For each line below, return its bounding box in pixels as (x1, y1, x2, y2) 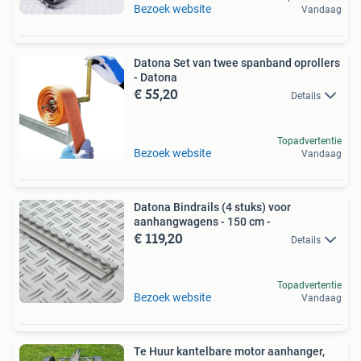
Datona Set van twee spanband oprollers (134, 56, 340, 69)
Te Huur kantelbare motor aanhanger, (134, 345, 325, 358)
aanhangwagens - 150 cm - (134, 215, 271, 228)
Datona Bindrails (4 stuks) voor (134, 201, 291, 214)
